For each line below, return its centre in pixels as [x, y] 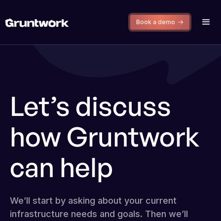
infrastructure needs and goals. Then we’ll [99, 214]
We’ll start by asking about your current [93, 201]
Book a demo [156, 22]
